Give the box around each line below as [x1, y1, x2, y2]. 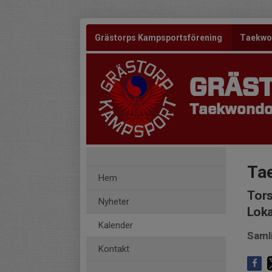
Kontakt [98, 243, 129, 254]
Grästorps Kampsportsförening [95, 33, 222, 42]
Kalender [98, 220, 133, 231]
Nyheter [98, 196, 129, 207]
